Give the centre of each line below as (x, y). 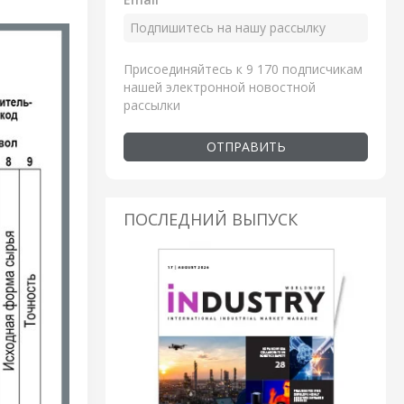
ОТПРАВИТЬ (246, 146)
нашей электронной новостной (220, 87)
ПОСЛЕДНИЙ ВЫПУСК (211, 219)
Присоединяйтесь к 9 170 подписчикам (243, 69)
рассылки (152, 105)
